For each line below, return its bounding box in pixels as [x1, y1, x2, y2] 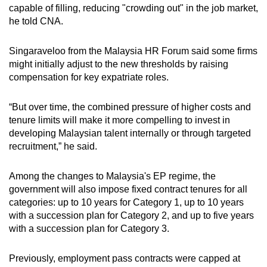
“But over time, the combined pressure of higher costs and [9, 101, 251, 112]
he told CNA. [9, 15, 63, 26]
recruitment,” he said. [9, 141, 97, 151]
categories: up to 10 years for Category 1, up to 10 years [9, 197, 244, 207]
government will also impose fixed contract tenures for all [9, 184, 247, 194]
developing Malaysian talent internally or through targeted [9, 128, 251, 138]
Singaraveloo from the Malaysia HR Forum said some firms [9, 45, 257, 56]
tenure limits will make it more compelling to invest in [9, 114, 230, 125]
